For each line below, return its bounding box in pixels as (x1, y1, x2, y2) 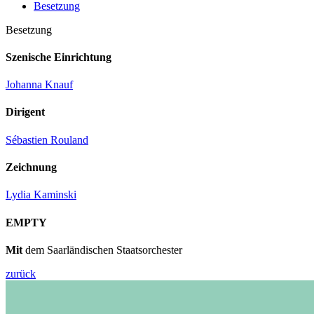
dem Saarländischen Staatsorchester (25, 243, 182, 256)
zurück (6, 267, 36, 280)
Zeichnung (6, 161, 57, 174)
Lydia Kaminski (6, 189, 76, 201)
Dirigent (6, 106, 45, 118)
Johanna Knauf (6, 78, 73, 91)
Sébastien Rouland (6, 133, 88, 146)
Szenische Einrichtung (6, 50, 111, 63)
